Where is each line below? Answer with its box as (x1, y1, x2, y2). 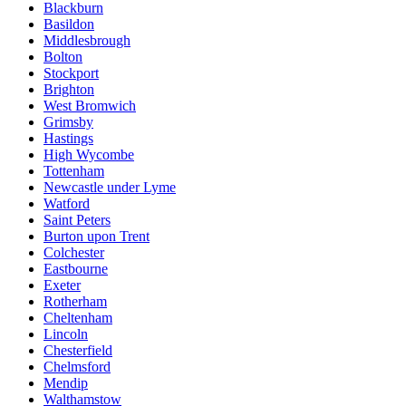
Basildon (43, 15, 94, 32)
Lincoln (43, 325, 88, 342)
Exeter (43, 276, 81, 293)
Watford (43, 195, 90, 211)
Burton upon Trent (43, 227, 150, 244)
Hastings (43, 130, 93, 146)
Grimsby (43, 113, 93, 130)
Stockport (43, 64, 99, 81)
